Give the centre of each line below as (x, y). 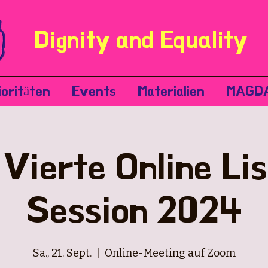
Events (94, 91)
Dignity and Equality (141, 39)
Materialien (171, 91)
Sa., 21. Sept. (62, 253)
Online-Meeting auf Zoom (170, 253)
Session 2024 (134, 210)
